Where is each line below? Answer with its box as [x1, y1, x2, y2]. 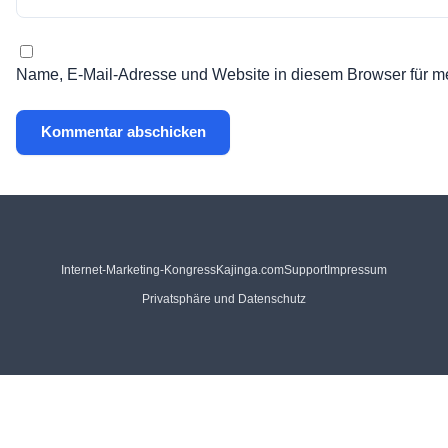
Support [284, 262, 327, 277]
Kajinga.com [216, 262, 284, 277]
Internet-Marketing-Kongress [61, 262, 216, 277]
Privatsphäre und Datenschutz [142, 291, 306, 306]
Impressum [327, 262, 387, 277]
